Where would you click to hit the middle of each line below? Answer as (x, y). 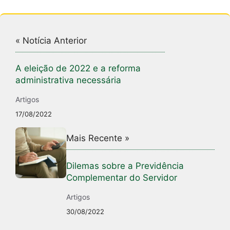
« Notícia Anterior (51, 40)
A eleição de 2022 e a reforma (78, 68)
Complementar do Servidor (122, 177)
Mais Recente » (98, 138)
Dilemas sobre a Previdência (125, 166)
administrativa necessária (68, 80)
